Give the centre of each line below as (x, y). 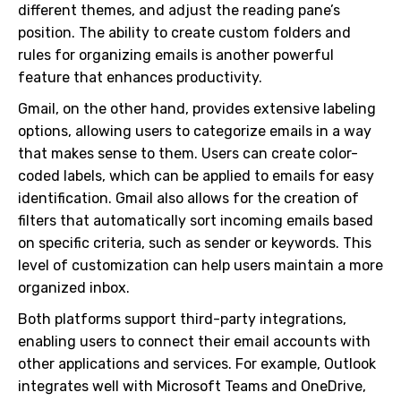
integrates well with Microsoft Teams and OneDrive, (192, 386)
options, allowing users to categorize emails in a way (195, 131)
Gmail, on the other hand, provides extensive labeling (197, 109)
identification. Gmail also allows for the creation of (188, 198)
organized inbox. (74, 288)
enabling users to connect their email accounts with (194, 341)
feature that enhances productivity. (140, 77)
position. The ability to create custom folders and (184, 33)
